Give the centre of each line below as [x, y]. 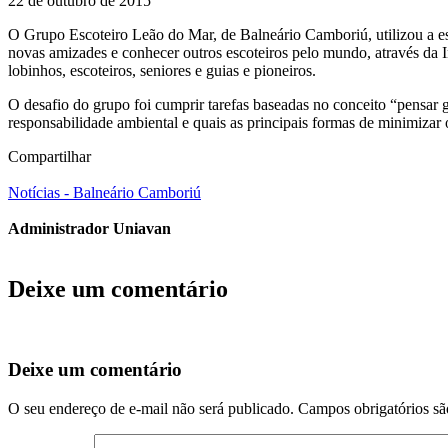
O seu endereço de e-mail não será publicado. [151, 409]
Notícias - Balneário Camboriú [104, 192]
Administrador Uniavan [89, 228]
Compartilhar [49, 156]
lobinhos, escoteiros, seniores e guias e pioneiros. [162, 70]
